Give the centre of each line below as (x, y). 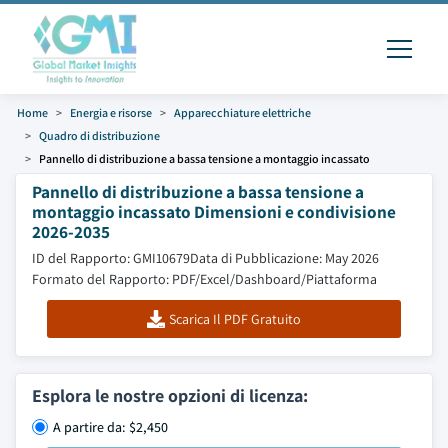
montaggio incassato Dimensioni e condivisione (214, 211)
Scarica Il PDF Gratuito (234, 319)
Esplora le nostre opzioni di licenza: (170, 395)
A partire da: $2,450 (110, 427)
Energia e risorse (111, 112)
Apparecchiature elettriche (242, 112)
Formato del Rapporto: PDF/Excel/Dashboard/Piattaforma (204, 279)
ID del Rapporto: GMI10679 (111, 258)
